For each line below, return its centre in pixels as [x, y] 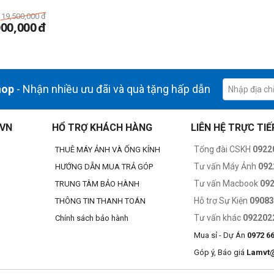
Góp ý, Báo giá [220, 252]
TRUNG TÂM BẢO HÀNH [98, 184]
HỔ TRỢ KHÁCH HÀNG [102, 128]
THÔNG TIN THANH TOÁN [101, 201]
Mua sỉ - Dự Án [221, 235]
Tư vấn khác [219, 218]
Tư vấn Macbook [227, 183]
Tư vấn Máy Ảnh [226, 166]
